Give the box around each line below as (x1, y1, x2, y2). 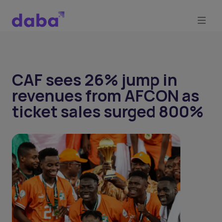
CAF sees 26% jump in (12, 69, 177, 91)
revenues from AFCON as (12, 85, 199, 107)
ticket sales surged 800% (12, 101, 204, 122)
